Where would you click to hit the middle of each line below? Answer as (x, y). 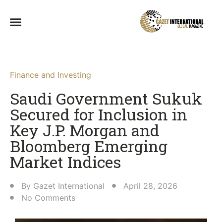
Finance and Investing (51, 75)
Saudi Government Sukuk (106, 99)
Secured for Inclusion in (99, 114)
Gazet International (69, 186)
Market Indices (65, 162)
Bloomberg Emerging (89, 146)
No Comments (48, 198)
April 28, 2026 (150, 186)
